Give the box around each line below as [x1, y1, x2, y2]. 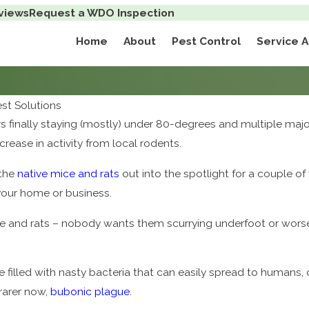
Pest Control [172, 34, 241, 48]
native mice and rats [17, 166, 120, 180]
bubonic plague [50, 285, 130, 299]
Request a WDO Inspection [29, 6, 175, 19]
